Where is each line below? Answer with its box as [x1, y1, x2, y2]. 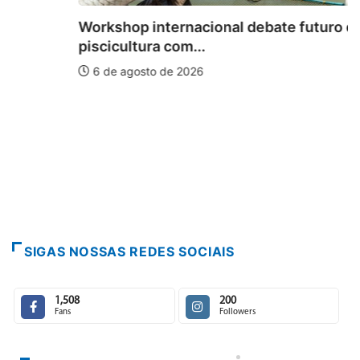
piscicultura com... [12, 37, 139, 55]
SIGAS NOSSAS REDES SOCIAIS [24, 243, 235, 260]
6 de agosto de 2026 [23, 63, 137, 78]
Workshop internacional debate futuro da [12, 18, 297, 35]
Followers [219, 307, 256, 317]
